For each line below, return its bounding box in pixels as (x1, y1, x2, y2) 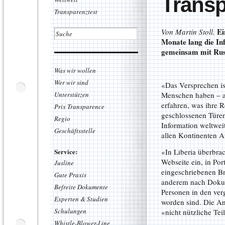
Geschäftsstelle (54, 126, 95, 135)
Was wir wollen (54, 66, 96, 75)
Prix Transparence (54, 102, 104, 111)
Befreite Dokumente (54, 182, 108, 191)
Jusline (54, 158, 74, 167)
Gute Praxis (54, 170, 86, 179)
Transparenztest (54, 7, 97, 16)
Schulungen (54, 206, 86, 215)
